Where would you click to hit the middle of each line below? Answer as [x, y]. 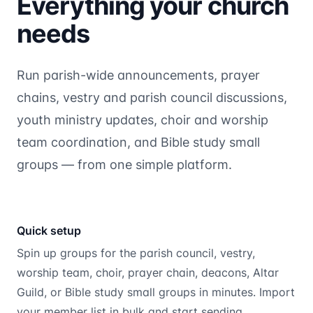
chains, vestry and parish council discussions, [152, 97]
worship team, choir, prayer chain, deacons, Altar [148, 272]
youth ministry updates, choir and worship [143, 119]
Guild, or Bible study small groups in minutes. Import [156, 292]
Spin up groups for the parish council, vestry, [136, 253]
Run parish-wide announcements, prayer [138, 75]
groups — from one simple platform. [124, 164]
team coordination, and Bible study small [138, 142]
